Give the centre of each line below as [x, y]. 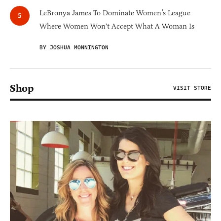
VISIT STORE [192, 88]
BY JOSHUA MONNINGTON [74, 48]
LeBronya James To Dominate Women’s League [115, 13]
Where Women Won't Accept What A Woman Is [117, 26]
